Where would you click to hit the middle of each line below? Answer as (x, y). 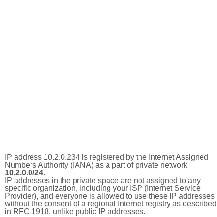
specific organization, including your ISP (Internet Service (103, 188)
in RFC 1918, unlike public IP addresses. (75, 211)
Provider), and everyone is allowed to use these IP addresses (110, 196)
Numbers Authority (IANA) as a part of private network (96, 165)
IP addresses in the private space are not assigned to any (103, 180)
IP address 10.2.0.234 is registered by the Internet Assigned (107, 157)
